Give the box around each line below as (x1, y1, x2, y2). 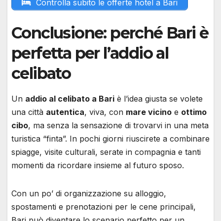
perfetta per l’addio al (11, 43, 169, 63)
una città (11, 107, 46, 117)
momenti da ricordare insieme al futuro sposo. (11, 160, 184, 171)
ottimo (181, 107, 207, 117)
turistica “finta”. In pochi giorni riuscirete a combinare (11, 134, 210, 144)
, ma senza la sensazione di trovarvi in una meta (28, 120, 209, 131)
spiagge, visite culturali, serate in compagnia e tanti (11, 147, 201, 157)
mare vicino (126, 107, 172, 117)
